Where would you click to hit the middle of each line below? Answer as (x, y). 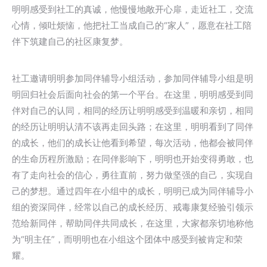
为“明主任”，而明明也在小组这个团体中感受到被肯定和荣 (127, 239)
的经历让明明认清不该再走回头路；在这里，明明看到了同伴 (133, 127)
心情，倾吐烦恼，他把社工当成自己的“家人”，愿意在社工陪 (132, 25)
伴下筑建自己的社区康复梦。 (70, 41)
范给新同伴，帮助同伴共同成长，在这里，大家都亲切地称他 (133, 223)
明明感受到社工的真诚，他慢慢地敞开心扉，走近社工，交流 (133, 9)
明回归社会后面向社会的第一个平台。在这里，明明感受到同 (133, 94)
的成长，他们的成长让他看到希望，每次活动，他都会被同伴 (133, 143)
